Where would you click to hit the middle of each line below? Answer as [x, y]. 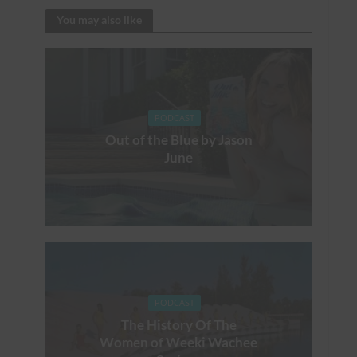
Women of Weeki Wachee [178, 343]
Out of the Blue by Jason [178, 139]
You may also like [99, 20]
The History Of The [178, 325]
